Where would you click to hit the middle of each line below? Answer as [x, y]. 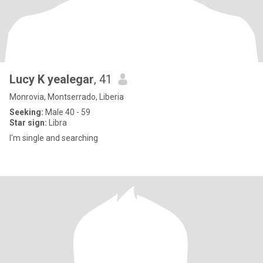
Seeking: [26, 112]
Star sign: [28, 123]
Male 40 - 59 [67, 112]
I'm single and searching [54, 138]
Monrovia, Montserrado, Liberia [67, 97]
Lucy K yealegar [52, 79]
